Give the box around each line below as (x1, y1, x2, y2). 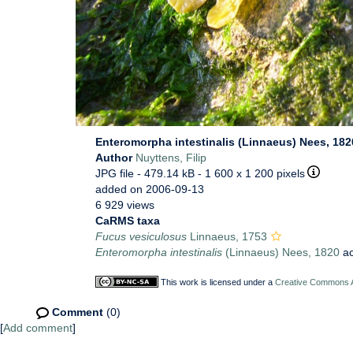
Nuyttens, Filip (136, 151, 206, 164)
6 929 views (95, 199, 154, 211)
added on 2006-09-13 (95, 183, 204, 195)
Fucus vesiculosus (95, 230, 187, 243)
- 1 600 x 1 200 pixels (198, 167, 305, 180)
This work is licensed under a (161, 277, 275, 287)
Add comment (3, 321, 72, 334)
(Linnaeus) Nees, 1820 (222, 246, 340, 258)
